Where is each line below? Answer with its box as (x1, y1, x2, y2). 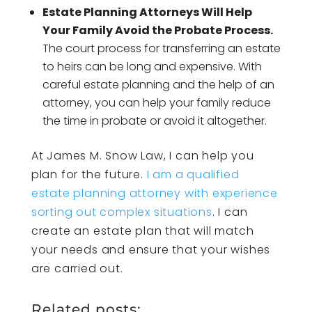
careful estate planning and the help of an (42, 76, 274, 93)
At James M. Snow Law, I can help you (31, 147, 254, 164)
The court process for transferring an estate (42, 40, 281, 56)
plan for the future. (31, 166, 147, 182)
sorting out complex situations (31, 203, 212, 220)
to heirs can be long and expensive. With (42, 58, 262, 75)
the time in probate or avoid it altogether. (42, 112, 267, 129)
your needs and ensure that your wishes (31, 241, 271, 258)
